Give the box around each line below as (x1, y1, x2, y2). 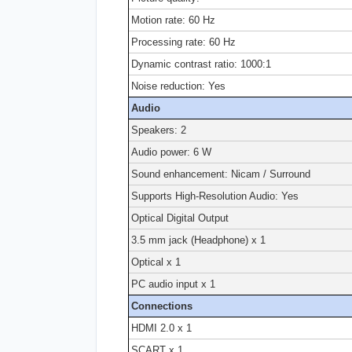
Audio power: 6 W (131, 145, 211, 158)
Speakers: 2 (131, 123, 186, 136)
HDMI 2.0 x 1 (131, 321, 192, 334)
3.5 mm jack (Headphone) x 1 (131, 233, 266, 246)
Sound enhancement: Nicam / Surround (131, 167, 310, 180)
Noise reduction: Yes (131, 79, 225, 92)
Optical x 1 (131, 255, 181, 268)
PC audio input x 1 (131, 277, 215, 290)
